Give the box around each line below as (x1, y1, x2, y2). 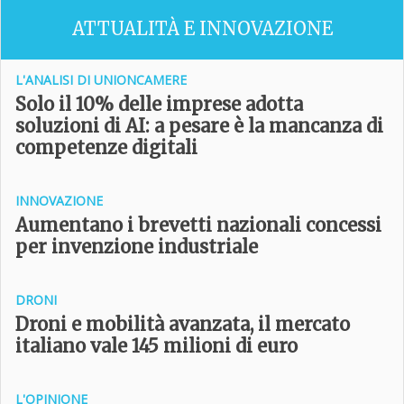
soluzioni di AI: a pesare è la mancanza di (15, 115, 383, 137)
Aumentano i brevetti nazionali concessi (15, 214, 381, 236)
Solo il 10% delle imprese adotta (15, 93, 303, 115)
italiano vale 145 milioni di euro (15, 335, 298, 357)
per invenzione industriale (15, 235, 258, 258)
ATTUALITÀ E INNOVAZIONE (71, 17, 333, 40)
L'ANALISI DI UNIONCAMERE (15, 71, 187, 88)
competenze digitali (15, 136, 197, 159)
